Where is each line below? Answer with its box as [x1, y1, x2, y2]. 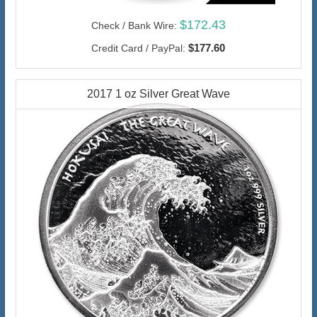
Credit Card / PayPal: [91, 42, 186, 54]
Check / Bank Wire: [91, 19, 177, 31]
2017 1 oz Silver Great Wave [86, 87, 230, 100]
